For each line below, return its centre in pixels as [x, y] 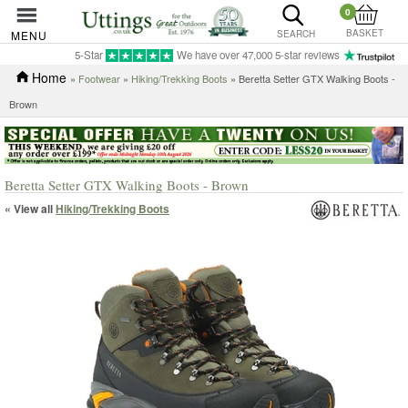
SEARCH [296, 34]
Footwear [99, 78]
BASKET [365, 33]
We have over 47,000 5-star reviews [258, 55]
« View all [30, 208]
